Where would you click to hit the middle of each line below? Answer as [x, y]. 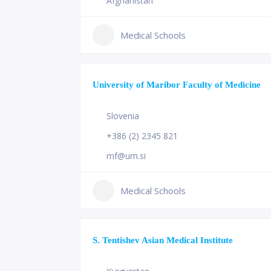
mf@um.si [126, 156]
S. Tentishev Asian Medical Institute [163, 240]
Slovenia [123, 116]
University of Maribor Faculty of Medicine [177, 84]
